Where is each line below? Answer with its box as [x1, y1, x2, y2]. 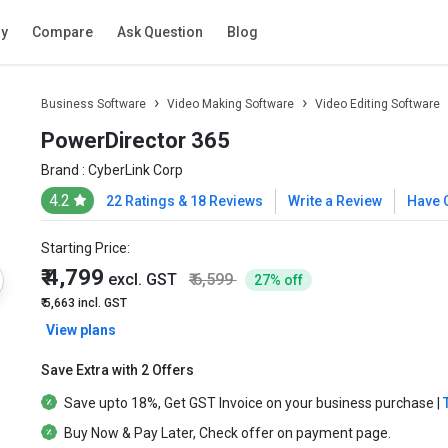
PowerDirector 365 [40, 128, 230, 153]
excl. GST [103, 270, 181, 289]
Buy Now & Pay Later [63, 425, 193, 441]
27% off [253, 272, 303, 288]
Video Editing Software [314, 97, 440, 111]
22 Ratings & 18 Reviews [105, 193, 263, 209]
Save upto [60, 395, 131, 411]
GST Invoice [188, 395, 263, 411]
